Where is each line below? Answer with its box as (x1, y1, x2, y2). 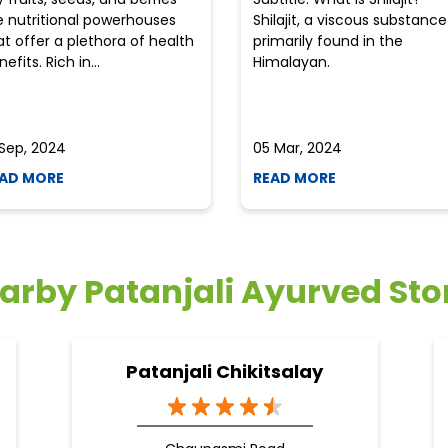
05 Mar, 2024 (252, 138, 342, 159)
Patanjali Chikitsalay (126, 359, 323, 385)
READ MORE (252, 168, 336, 189)
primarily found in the (252, 31, 403, 52)
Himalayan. (252, 52, 330, 73)
